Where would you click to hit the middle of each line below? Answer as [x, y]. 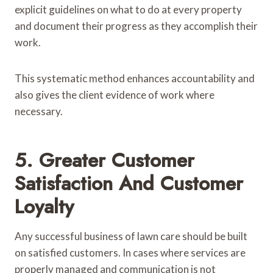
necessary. [39, 111]
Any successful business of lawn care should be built [131, 236]
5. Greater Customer [105, 160]
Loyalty [44, 206]
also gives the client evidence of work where [115, 94]
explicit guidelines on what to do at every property [128, 9]
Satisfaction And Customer [129, 183]
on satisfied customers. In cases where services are [130, 252]
